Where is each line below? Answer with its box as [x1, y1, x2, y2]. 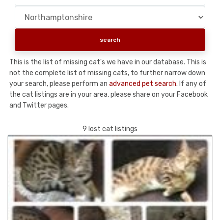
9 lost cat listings [82, 124, 137, 133]
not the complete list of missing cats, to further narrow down [9, 68, 205, 77]
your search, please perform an [9, 79, 109, 88]
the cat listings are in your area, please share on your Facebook [9, 90, 208, 99]
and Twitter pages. [9, 101, 69, 110]
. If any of [176, 79, 206, 88]
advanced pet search [109, 79, 176, 88]
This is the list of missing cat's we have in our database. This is [9, 57, 206, 66]
